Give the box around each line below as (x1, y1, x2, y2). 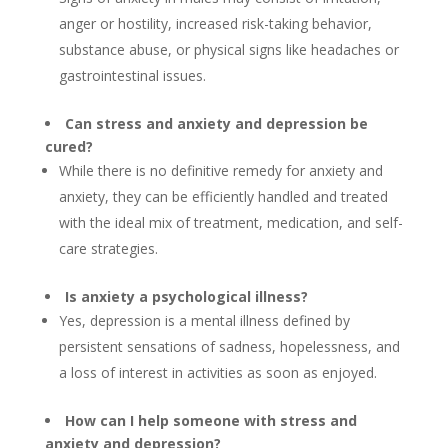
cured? (44, 137, 93, 156)
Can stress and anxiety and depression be (64, 114, 368, 133)
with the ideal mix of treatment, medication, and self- (58, 213, 403, 232)
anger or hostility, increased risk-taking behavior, (58, 14, 372, 33)
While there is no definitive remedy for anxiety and (58, 161, 383, 180)
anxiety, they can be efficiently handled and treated (58, 187, 388, 206)
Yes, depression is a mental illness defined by (58, 311, 350, 330)
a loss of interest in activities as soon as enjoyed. (58, 363, 377, 382)
